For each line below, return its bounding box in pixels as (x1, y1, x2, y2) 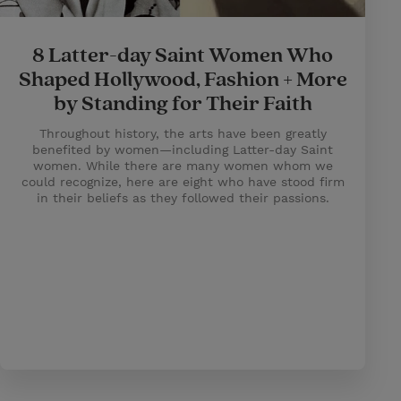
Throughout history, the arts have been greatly (38, 126, 327, 141)
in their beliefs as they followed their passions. (36, 191, 329, 205)
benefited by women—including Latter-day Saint (32, 142, 333, 157)
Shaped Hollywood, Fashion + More (18, 66, 347, 93)
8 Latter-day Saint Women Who (32, 42, 333, 69)
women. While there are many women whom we (32, 158, 333, 173)
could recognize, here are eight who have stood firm (21, 175, 345, 189)
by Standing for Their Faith (53, 90, 312, 117)
